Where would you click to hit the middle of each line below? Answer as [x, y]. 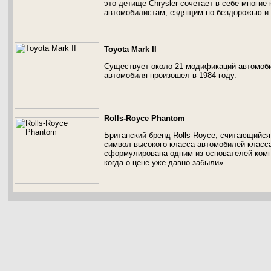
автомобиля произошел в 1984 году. [170, 75]
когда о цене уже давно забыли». [165, 162]
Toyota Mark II [130, 49]
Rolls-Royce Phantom [145, 118]
